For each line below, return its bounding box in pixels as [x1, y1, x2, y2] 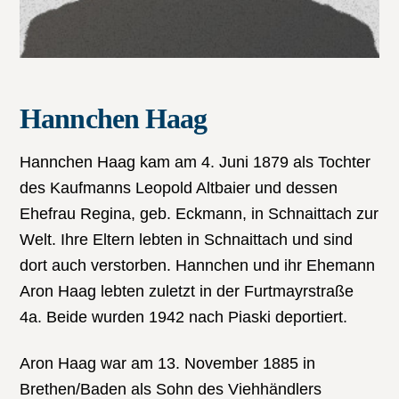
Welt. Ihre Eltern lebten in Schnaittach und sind [20, 231, 354, 248]
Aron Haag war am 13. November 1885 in [20, 354, 316, 373]
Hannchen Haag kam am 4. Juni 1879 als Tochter [20, 153, 371, 171]
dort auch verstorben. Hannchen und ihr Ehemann [20, 256, 376, 274]
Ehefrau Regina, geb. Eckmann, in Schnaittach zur [20, 205, 379, 223]
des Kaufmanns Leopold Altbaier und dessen [20, 179, 338, 197]
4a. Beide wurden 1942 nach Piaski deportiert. [20, 308, 348, 326]
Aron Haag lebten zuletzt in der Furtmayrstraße [20, 282, 354, 300]
